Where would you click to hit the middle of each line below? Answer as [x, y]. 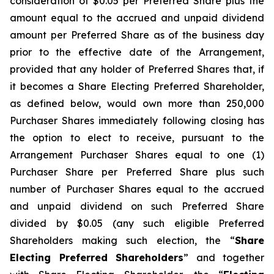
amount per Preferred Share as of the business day [137, 35]
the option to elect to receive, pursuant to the [137, 138]
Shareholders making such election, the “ [122, 240]
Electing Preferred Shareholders [97, 257]
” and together [224, 257]
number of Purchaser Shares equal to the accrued [137, 189]
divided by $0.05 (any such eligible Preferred [137, 223]
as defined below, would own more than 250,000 [137, 103]
